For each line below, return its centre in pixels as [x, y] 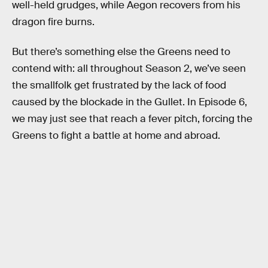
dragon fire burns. [53, 22]
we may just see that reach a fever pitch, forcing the [132, 119]
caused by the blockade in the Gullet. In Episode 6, [130, 102]
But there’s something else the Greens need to [121, 52]
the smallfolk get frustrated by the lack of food [119, 86]
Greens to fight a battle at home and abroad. [116, 136]
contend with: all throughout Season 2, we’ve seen [129, 69]
